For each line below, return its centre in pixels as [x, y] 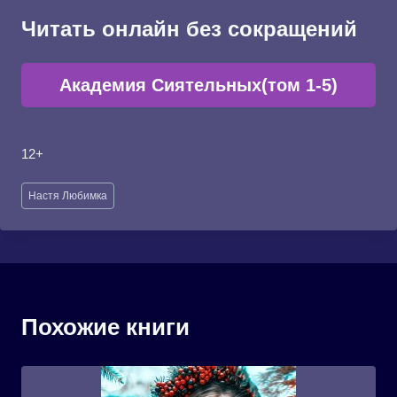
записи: [44, 206]
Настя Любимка [68, 195]
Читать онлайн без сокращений [189, 29]
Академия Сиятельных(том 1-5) [198, 85]
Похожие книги [105, 327]
